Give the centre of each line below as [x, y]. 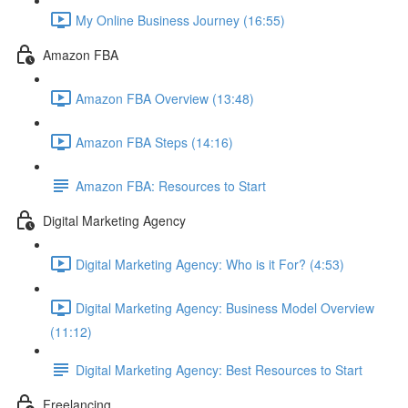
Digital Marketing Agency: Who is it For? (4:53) [210, 264]
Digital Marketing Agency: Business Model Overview [225, 307]
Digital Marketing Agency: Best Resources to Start [219, 369]
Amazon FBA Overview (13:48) [165, 98]
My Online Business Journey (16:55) [180, 20]
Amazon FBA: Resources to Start [171, 185]
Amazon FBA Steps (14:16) [154, 142]
